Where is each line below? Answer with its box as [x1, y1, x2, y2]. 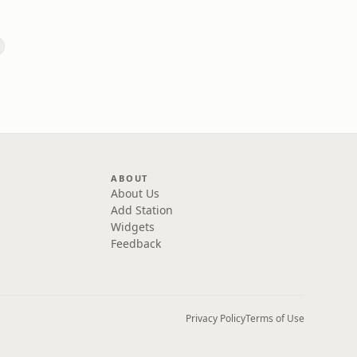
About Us [111, 186, 160, 201]
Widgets [111, 219, 155, 234]
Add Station [111, 202, 174, 218]
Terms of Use [245, 312, 304, 325]
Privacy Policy [186, 312, 245, 325]
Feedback [111, 236, 162, 251]
